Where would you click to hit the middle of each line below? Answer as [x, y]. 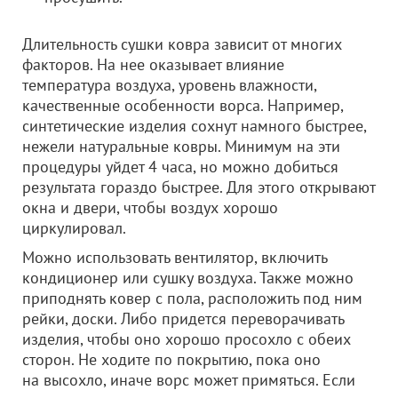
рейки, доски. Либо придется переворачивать [183, 318]
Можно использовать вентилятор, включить [175, 257]
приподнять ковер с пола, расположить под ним [192, 298]
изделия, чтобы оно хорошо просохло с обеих [187, 339]
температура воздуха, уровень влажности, [169, 85]
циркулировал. [74, 228]
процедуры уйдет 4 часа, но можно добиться [180, 167]
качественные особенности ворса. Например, [183, 105]
